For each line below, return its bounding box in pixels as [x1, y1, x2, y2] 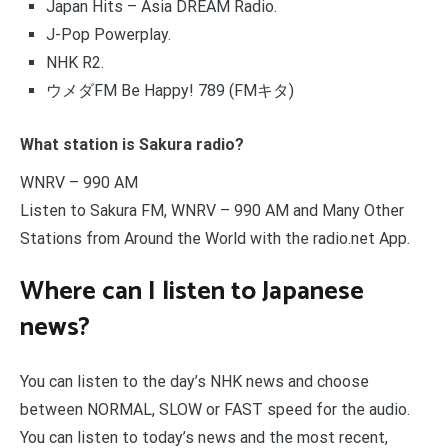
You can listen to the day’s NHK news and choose [20, 371, 369, 391]
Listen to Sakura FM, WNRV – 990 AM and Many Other [20, 200, 404, 220]
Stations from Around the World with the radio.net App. [20, 228, 410, 248]
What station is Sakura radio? [20, 134, 244, 154]
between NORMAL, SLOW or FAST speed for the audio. [20, 399, 410, 419]
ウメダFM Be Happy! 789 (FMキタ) [45, 80, 294, 100]
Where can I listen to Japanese [20, 270, 364, 314]
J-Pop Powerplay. [45, 24, 171, 44]
